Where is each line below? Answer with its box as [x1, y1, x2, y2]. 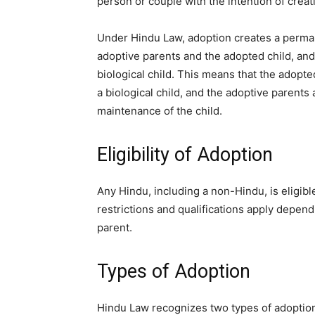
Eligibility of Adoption [97, 143, 273, 166]
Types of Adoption [97, 260, 250, 283]
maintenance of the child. [97, 104, 222, 117]
